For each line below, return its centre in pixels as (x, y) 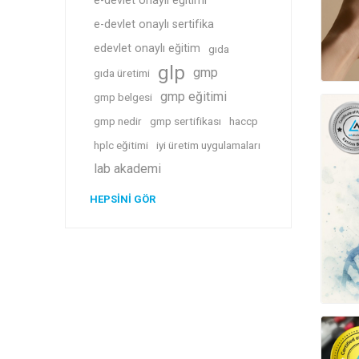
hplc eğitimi (121, 145)
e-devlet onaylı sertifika (153, 24)
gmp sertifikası (185, 121)
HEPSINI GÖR (122, 199)
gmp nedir (117, 121)
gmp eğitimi (193, 97)
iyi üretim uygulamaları (208, 145)
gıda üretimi (121, 73)
